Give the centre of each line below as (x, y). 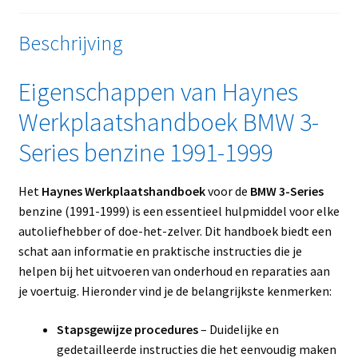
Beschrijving (70, 44)
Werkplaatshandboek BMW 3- (168, 123)
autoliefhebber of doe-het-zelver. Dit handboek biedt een (175, 231)
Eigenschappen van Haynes (158, 92)
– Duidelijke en (238, 330)
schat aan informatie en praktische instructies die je (160, 251)
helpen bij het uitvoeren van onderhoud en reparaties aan (174, 271)
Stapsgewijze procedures (127, 330)
